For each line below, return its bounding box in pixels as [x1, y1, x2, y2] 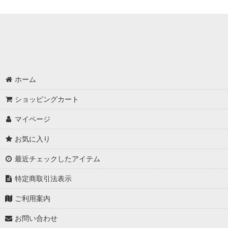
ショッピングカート [15, 95, 79, 103]
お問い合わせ [15, 214, 58, 222]
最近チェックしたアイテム [15, 154, 101, 163]
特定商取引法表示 [15, 174, 72, 183]
